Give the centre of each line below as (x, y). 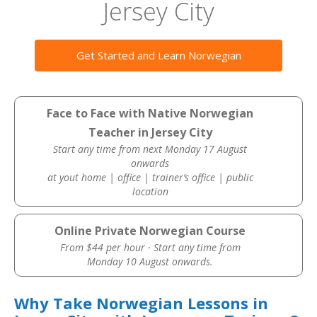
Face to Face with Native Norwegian (150, 113)
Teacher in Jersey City (150, 132)
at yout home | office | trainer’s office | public (150, 177)
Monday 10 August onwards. (150, 261)
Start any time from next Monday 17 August (150, 149)
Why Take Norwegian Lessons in (141, 303)
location (150, 191)
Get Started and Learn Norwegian (158, 55)
